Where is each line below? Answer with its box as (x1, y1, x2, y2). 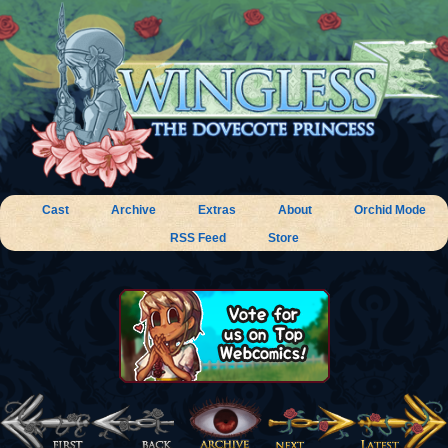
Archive (111, 203, 156, 218)
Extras (198, 203, 236, 218)
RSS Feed (169, 231, 226, 246)
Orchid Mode (354, 203, 426, 218)
